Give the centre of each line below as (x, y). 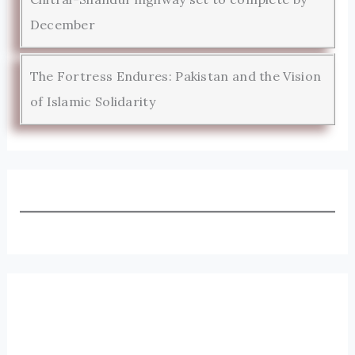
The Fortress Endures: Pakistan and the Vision (176, 76)
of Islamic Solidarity (92, 101)
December (63, 24)
